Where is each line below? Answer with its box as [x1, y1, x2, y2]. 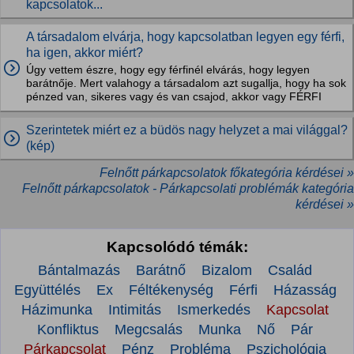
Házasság [273, 282, 337, 298]
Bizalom [201, 262, 252, 278]
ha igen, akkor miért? [26, 46, 143, 59]
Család [268, 262, 312, 278]
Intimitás [108, 302, 161, 318]
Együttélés [13, 282, 81, 298]
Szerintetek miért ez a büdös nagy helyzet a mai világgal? [26, 123, 348, 137]
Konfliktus [37, 322, 99, 337]
